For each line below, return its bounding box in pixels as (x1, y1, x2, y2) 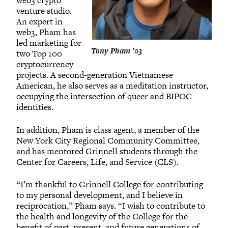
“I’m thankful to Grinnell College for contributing (16, 178, 203, 190)
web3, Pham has (16, 26, 76, 39)
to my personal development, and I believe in (16, 188, 183, 201)
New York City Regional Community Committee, (16, 134, 199, 147)
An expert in (16, 15, 63, 28)
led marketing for (16, 37, 81, 49)
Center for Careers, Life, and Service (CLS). (16, 155, 181, 168)
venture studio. (16, 5, 72, 17)
